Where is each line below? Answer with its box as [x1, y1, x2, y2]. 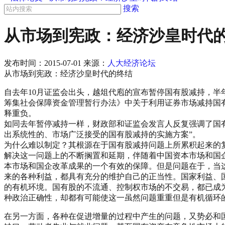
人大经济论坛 [107, 58, 156, 67]
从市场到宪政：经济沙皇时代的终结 [4, 69, 133, 78]
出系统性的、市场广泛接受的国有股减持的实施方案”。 [4, 130, 200, 139]
